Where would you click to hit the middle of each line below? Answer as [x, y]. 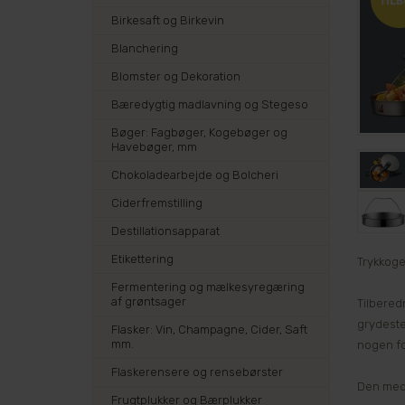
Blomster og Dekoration [176, 76]
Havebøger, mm [154, 147]
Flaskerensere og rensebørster [197, 372]
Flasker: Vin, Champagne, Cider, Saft [209, 330]
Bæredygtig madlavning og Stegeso [210, 104]
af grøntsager [149, 301]
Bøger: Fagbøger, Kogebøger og [199, 132]
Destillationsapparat [165, 231]
